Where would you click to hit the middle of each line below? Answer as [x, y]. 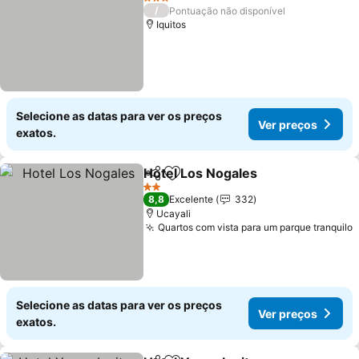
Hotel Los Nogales [201, 173]
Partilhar [167, 180]
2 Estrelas [165, 192]
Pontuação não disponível [228, 10]
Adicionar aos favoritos [242, 182]
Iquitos [171, 24]
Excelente [192, 199]
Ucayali [174, 214]
